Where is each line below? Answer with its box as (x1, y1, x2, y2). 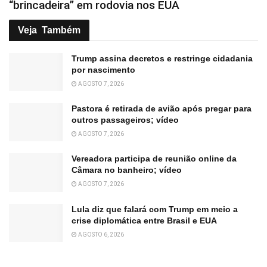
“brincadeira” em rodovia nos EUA (9, 14, 182, 27)
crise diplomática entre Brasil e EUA (72, 231, 217, 241)
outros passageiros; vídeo (72, 131, 179, 140)
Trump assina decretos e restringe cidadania (72, 69, 253, 79)
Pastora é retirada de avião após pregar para (72, 119, 252, 129)
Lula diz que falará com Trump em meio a (72, 219, 238, 229)
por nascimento (72, 80, 135, 90)
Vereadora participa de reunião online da (72, 169, 237, 179)
